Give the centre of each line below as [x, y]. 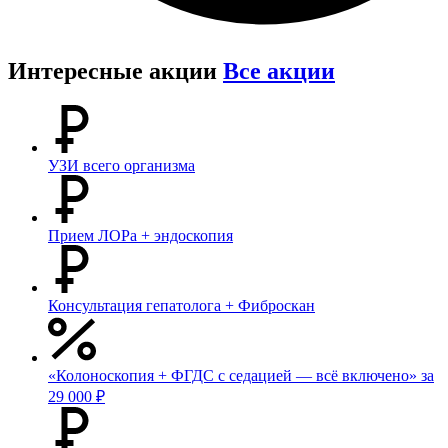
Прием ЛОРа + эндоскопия [140, 235]
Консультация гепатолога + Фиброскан [181, 305]
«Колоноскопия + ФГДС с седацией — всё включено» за [241, 375]
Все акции [279, 70]
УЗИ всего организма [121, 165]
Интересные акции [115, 70]
